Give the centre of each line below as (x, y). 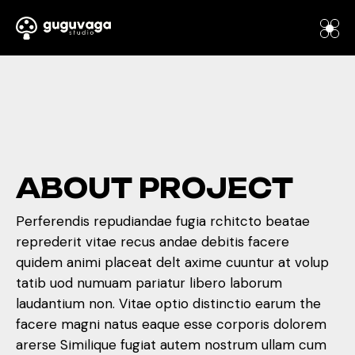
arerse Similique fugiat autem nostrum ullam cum (171, 345)
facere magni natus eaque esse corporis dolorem (171, 324)
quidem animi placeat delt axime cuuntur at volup (172, 262)
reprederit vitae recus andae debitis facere (153, 242)
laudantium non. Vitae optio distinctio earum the (168, 303)
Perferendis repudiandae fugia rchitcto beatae (163, 221)
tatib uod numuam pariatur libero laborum (149, 283)
